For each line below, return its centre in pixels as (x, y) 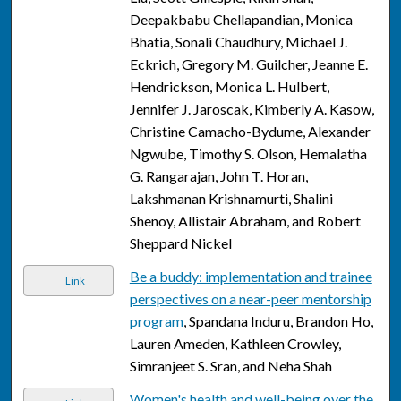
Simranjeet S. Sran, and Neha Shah (230, 366)
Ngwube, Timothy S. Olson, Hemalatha (248, 154)
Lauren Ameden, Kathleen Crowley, (235, 344)
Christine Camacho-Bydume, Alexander (250, 132)
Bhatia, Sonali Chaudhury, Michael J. (238, 42)
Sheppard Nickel (180, 243)
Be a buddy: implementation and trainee (251, 277)
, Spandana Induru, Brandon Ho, (278, 321)
